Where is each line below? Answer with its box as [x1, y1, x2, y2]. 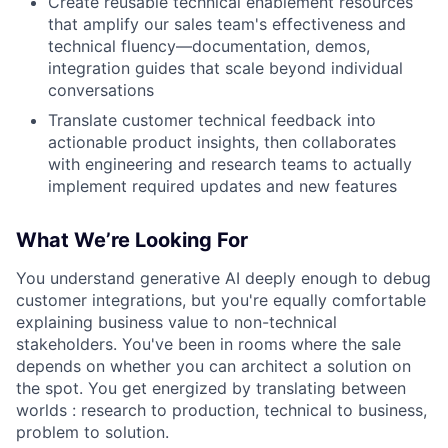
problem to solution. [16, 421, 169, 442]
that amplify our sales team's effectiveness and [48, 13, 406, 34]
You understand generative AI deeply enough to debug [16, 267, 431, 288]
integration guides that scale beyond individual [48, 57, 403, 78]
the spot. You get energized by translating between [16, 377, 406, 398]
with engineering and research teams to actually [48, 153, 412, 174]
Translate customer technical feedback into [48, 109, 376, 130]
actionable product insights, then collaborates [48, 131, 396, 152]
